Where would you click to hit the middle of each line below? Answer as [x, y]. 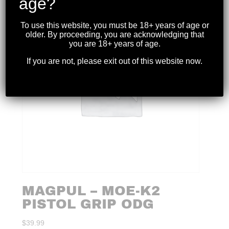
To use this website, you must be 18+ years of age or [114, 25]
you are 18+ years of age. [114, 43]
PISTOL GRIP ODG [88, 204]
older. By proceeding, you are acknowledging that [114, 34]
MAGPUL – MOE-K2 [91, 191]
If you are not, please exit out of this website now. [114, 61]
